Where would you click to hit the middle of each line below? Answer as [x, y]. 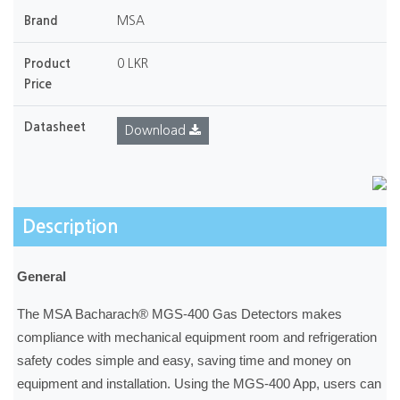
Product [47, 64]
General [42, 277]
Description [71, 227]
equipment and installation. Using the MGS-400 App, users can [200, 384]
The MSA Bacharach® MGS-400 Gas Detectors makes [180, 315]
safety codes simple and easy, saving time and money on [184, 361]
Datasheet [55, 127]
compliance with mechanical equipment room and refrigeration [197, 338]
